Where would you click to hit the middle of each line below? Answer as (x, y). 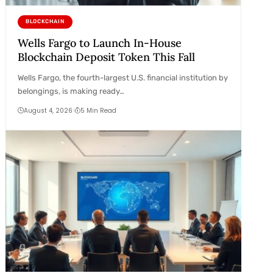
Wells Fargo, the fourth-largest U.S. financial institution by (122, 77)
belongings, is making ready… (71, 91)
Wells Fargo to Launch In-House (99, 43)
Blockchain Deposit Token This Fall (106, 57)
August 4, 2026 (48, 110)
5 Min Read (99, 110)
